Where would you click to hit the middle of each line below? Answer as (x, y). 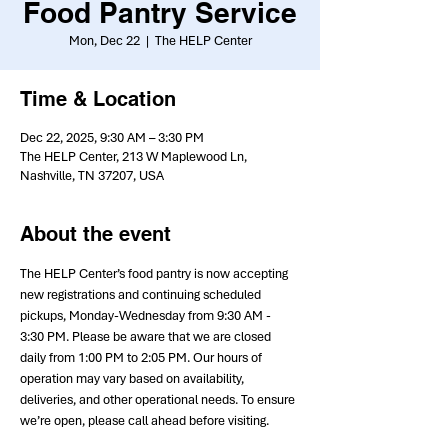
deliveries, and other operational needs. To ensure (159, 399)
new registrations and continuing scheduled (142, 294)
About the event (95, 234)
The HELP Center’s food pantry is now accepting (155, 273)
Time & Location (98, 99)
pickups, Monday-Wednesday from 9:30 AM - (147, 315)
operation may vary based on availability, (133, 378)
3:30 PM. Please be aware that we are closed (147, 336)
